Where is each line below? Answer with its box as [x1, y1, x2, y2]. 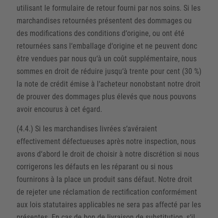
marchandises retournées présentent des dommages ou [16, 16, 192, 26]
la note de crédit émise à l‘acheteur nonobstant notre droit [16, 79, 200, 89]
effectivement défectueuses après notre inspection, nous [16, 136, 196, 146]
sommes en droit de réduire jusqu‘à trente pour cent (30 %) [16, 67, 201, 76]
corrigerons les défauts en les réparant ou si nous [16, 162, 173, 171]
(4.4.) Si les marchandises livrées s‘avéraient [16, 124, 157, 133]
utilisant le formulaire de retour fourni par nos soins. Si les [16, 3, 200, 13]
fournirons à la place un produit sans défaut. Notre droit [16, 174, 192, 184]
